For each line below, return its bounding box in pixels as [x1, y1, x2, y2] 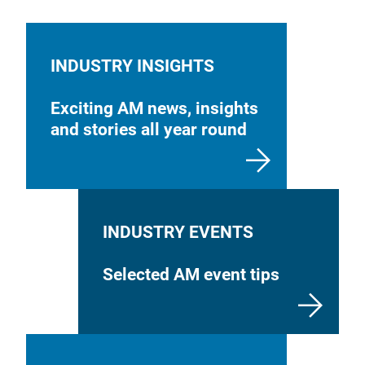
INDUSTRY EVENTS [103, 222, 253, 242]
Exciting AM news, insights [51, 98, 258, 118]
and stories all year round [51, 119, 247, 139]
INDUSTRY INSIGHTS [51, 55, 214, 76]
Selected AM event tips [103, 264, 279, 284]
